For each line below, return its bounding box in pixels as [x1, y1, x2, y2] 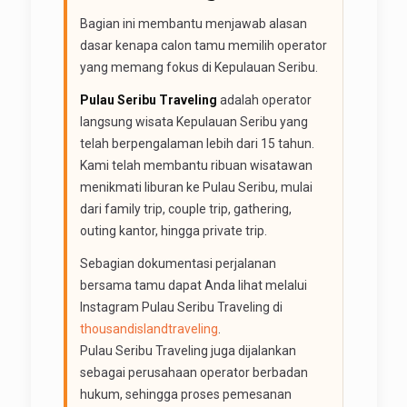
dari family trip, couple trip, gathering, [79, 201, 292, 216]
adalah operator [216, 92, 312, 107]
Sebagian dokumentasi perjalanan [79, 255, 276, 271]
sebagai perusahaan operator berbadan [79, 364, 308, 380]
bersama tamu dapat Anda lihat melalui [79, 277, 307, 293]
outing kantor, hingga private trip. [79, 223, 267, 238]
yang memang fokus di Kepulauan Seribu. [79, 59, 318, 74]
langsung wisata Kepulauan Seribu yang [79, 114, 308, 129]
